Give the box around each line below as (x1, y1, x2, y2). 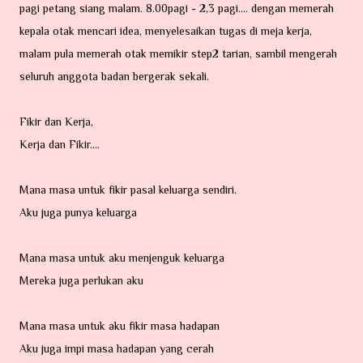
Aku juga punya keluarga (19, 206, 137, 219)
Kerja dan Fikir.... (19, 138, 100, 151)
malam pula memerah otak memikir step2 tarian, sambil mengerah (19, 47, 337, 60)
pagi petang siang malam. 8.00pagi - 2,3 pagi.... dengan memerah (19, 2, 334, 15)
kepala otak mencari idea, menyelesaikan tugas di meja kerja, (19, 24, 312, 37)
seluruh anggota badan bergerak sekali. (19, 70, 209, 83)
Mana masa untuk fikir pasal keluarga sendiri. (19, 183, 237, 196)
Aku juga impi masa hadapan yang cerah (19, 342, 214, 355)
